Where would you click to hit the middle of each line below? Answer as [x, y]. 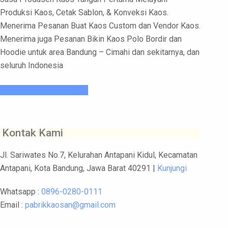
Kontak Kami [33, 133]
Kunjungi [172, 168]
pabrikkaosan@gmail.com [70, 205]
